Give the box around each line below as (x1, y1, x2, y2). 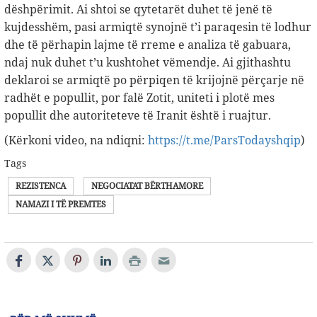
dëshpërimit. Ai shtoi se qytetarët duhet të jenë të (4, 1, 272, 18)
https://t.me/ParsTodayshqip (148, 132, 301, 149)
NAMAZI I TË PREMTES (16, 198, 106, 211)
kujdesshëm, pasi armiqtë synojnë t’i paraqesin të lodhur (4, 19, 311, 35)
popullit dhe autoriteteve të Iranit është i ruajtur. (4, 108, 271, 124)
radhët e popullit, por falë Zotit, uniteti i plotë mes (4, 90, 275, 106)
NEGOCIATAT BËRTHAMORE (91, 180, 203, 192)
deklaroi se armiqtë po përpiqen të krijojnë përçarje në (4, 72, 304, 88)
